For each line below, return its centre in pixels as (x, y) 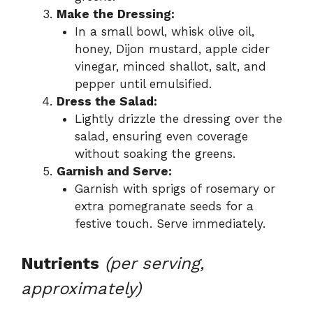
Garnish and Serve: (114, 172)
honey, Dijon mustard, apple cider (172, 49)
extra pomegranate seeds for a (164, 206)
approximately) (81, 288)
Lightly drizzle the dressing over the (178, 119)
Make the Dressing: (116, 14)
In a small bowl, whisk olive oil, (164, 32)
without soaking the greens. (155, 154)
